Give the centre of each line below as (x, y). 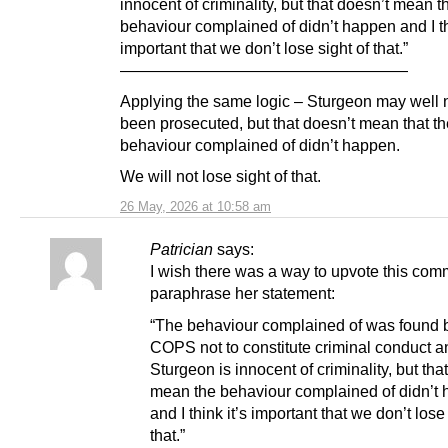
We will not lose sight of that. (220, 176)
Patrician (181, 249)
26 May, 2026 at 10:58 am (195, 207)
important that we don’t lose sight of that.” (264, 48)
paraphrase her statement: (242, 293)
